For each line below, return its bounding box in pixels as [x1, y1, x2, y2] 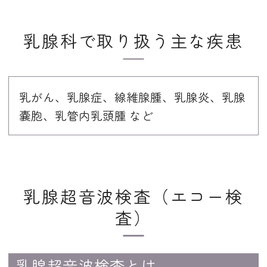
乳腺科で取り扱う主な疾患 [23, 29, 244, 53]
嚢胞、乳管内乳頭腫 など [19, 106, 154, 124]
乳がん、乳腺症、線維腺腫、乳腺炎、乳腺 [19, 88, 246, 105]
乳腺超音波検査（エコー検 [23, 184, 244, 208]
